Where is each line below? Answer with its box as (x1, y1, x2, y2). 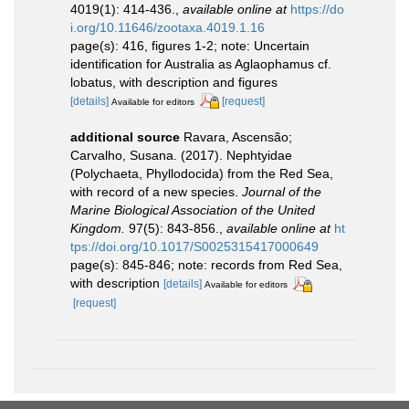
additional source (70, 130, 180, 145)
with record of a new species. (70, 184, 242, 200)
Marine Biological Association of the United (70, 203, 315, 218)
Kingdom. (70, 221, 125, 236)
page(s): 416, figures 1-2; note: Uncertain (70, 37, 309, 53)
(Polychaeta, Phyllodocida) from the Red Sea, (70, 166, 333, 182)
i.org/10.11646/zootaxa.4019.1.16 (70, 19, 265, 35)
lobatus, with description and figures (70, 74, 278, 89)
